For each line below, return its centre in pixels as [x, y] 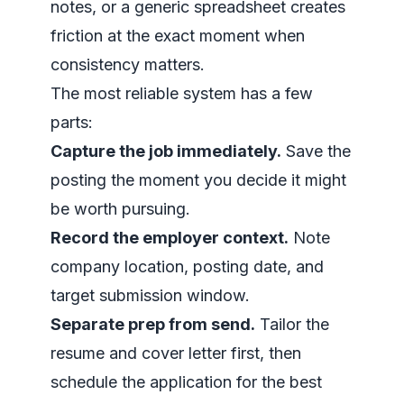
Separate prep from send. [153, 324]
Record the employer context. [170, 238]
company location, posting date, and [187, 266]
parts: [72, 122]
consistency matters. [128, 64]
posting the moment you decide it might [198, 180]
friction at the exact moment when [178, 36]
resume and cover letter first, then [176, 353]
